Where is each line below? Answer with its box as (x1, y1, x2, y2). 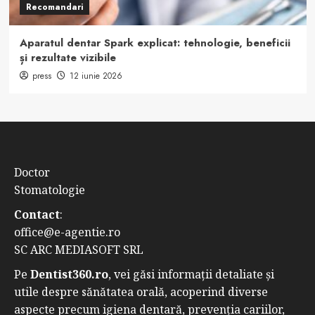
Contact (14, 206, 60, 222)
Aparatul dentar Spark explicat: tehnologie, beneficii (19, 34, 290, 51)
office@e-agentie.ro (14, 224, 120, 240)
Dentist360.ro (30, 266, 108, 282)
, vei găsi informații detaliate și (108, 266, 274, 282)
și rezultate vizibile (19, 49, 116, 65)
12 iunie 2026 (69, 69, 122, 82)
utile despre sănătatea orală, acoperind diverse (14, 283, 268, 300)
